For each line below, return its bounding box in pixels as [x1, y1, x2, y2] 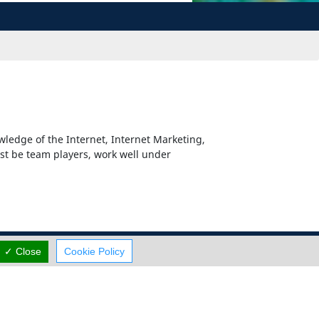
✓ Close [4, 246, 41, 257]
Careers [30, 263, 68, 278]
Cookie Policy [63, 246, 125, 257]
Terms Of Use [30, 288, 95, 302]
